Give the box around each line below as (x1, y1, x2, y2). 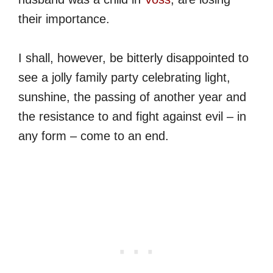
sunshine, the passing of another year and (18, 90, 246, 104)
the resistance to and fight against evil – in (18, 109, 246, 123)
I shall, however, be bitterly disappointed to (18, 51, 249, 65)
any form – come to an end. (18, 129, 169, 143)
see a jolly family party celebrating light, (18, 70, 230, 84)
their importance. (18, 12, 110, 26)
